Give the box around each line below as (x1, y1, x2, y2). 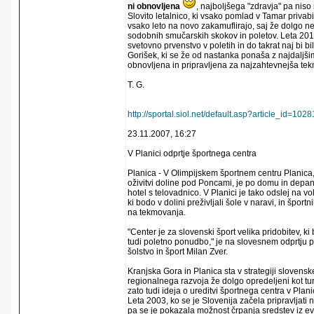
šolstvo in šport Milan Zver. (128, 247, 228, 257)
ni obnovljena (128, 1, 180, 11)
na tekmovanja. (128, 207, 186, 217)
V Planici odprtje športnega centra (128, 149, 257, 158)
